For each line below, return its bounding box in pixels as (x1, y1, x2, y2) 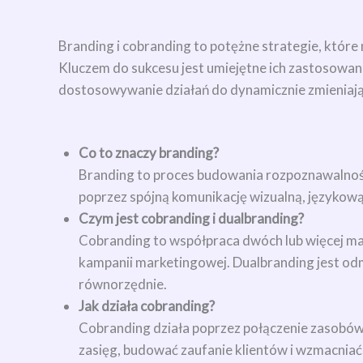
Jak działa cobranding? (79, 297, 215, 315)
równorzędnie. (79, 275, 167, 293)
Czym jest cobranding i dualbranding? (79, 210, 304, 228)
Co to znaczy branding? (79, 144, 219, 162)
